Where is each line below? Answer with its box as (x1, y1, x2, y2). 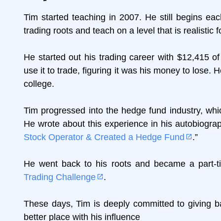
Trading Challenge (24, 172, 96, 182)
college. (24, 78, 54, 89)
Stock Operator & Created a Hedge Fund (24, 132, 184, 142)
